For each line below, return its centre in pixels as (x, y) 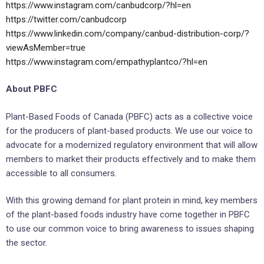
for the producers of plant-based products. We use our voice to (129, 131)
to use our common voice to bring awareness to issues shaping (130, 229)
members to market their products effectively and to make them (131, 159)
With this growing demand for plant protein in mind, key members (132, 201)
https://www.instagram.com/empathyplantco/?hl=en (107, 62)
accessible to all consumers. (61, 173)
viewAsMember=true (46, 47)
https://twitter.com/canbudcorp (66, 19)
